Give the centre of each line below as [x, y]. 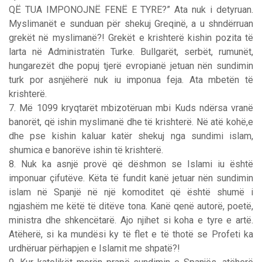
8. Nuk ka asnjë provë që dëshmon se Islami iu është [131, 164]
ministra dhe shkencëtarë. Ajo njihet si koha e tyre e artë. [131, 220]
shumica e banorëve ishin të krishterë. [86, 150]
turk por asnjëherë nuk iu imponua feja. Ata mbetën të [131, 80]
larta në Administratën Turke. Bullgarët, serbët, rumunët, [131, 51]
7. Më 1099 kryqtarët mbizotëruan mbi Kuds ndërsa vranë [131, 108]
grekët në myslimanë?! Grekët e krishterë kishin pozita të [131, 37]
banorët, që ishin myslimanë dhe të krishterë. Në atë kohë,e [131, 122]
